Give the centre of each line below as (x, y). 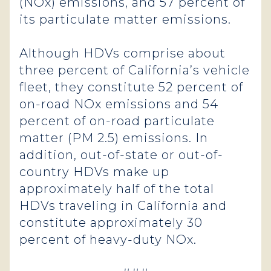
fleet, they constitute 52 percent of (131, 87)
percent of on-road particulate (117, 121)
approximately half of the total (117, 189)
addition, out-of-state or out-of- (121, 155)
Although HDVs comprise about (122, 53)
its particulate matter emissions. (125, 19)
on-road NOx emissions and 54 (119, 104)
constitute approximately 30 (111, 223)
